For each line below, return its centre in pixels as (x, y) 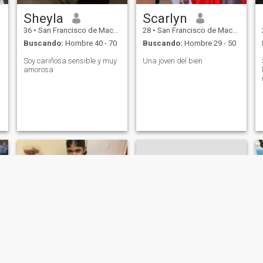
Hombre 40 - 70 (90, 43)
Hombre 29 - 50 (209, 43)
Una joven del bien (172, 61)
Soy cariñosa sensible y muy (70, 61)
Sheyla (43, 18)
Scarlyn (165, 18)
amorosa (38, 70)
